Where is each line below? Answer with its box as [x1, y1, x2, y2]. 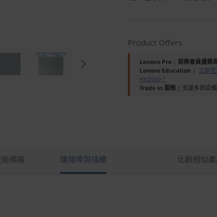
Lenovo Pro [139, 58, 171, 66]
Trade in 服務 [139, 84, 176, 92]
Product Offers [128, 37, 182, 48]
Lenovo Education [139, 66, 191, 75]
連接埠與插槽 [60, 154, 107, 165]
